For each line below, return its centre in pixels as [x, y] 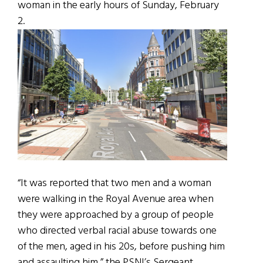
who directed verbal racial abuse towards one [117, 231]
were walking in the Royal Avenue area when [116, 199]
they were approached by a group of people [116, 215]
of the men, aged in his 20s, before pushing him [121, 247]
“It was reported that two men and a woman [114, 183]
